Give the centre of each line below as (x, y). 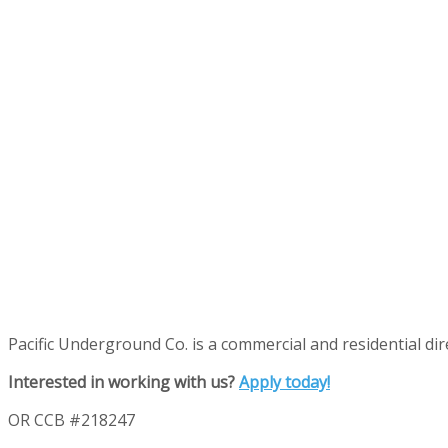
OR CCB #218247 (71, 420)
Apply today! (284, 382)
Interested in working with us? (123, 382)
